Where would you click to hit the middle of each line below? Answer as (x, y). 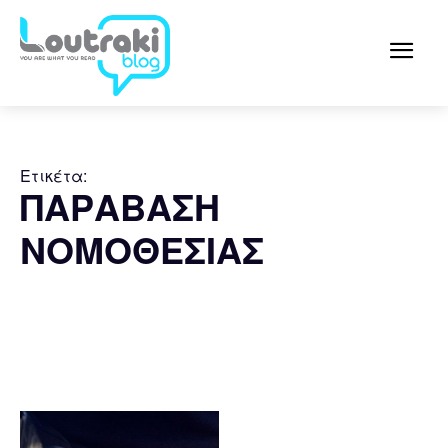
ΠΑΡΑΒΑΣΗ (120, 205)
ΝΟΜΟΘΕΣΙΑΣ (142, 248)
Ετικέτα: (53, 175)
